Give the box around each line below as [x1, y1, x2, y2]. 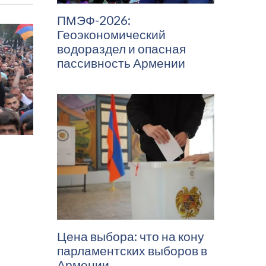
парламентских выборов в [57, 243, 207, 258]
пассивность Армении [57, 55, 185, 71]
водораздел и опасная [57, 41, 186, 56]
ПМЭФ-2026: [57, 12, 131, 28]
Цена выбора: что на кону [57, 229, 204, 244]
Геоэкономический [57, 27, 166, 42]
